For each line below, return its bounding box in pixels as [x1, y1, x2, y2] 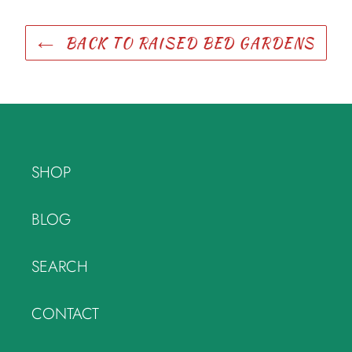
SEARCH [31, 255, 88, 278]
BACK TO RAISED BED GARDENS [60, 32, 315, 54]
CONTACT [31, 302, 99, 325]
